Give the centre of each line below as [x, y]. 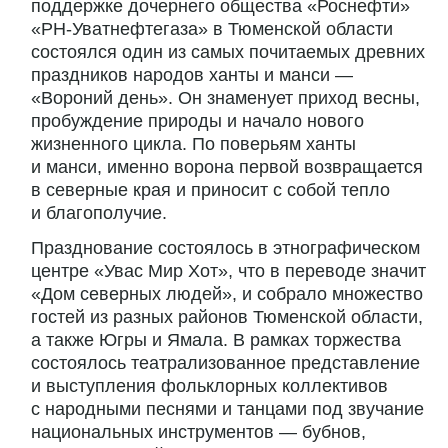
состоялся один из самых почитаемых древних [228, 52]
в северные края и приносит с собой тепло [210, 190]
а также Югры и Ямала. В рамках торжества [216, 340]
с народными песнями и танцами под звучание [227, 409]
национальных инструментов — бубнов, [198, 432]
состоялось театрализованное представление [225, 363]
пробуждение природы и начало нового [197, 121]
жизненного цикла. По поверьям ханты [193, 144]
